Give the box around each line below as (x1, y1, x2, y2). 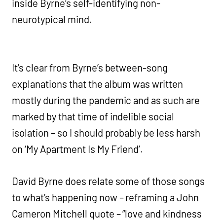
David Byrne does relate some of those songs (12, 175, 205, 187)
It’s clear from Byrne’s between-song (12, 61, 168, 74)
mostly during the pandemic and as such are (12, 94, 200, 106)
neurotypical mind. (12, 13, 92, 25)
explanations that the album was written (12, 77, 184, 90)
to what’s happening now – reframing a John (12, 191, 199, 203)
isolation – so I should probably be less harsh (12, 126, 201, 139)
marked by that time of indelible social (12, 110, 175, 122)
